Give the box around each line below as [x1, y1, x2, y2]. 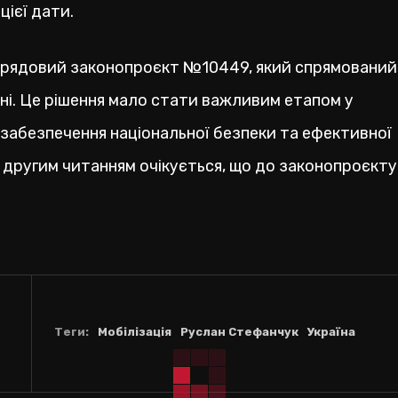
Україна [306, 324, 355, 338]
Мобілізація [97, 324, 171, 338]
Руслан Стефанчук [179, 324, 298, 338]
